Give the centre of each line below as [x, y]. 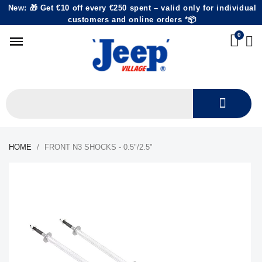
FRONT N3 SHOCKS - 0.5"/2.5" [99, 147]
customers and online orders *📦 [132, 20]
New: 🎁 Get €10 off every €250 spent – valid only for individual [132, 8]
